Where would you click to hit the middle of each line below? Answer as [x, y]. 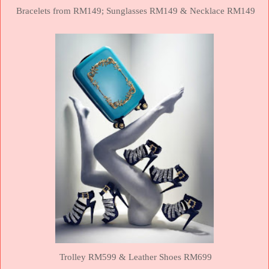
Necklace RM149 [222, 11]
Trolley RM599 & [94, 257]
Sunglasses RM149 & [148, 11]
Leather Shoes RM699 [170, 257]
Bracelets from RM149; [61, 11]
